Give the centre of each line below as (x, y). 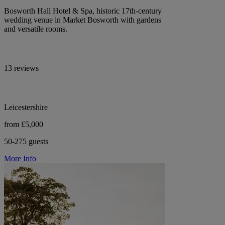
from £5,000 (24, 124)
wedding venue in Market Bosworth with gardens (83, 20)
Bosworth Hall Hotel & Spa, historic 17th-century (83, 11)
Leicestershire (26, 107)
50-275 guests (26, 141)
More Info (20, 158)
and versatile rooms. (36, 29)
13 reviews (21, 68)
